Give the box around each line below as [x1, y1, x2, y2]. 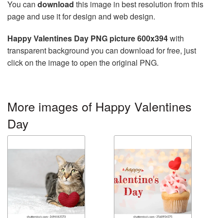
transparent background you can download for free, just [7, 44, 196, 56]
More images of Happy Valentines [7, 97, 192, 115]
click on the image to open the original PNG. [7, 56, 159, 68]
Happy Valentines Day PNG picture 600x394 [7, 32, 168, 44]
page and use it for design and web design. [7, 10, 155, 22]
